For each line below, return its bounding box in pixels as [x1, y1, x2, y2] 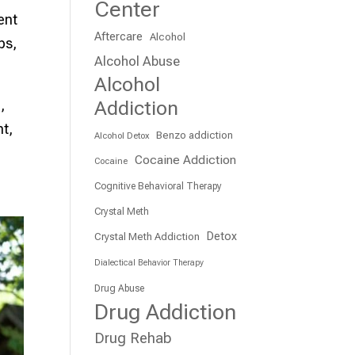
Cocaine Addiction [135, 153, 237, 167]
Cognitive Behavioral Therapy [94, 181, 223, 192]
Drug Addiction [94, 300, 237, 325]
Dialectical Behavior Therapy [94, 258, 204, 268]
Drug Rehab [94, 330, 172, 346]
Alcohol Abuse [94, 53, 181, 69]
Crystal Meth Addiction [94, 231, 200, 242]
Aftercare [94, 29, 143, 44]
